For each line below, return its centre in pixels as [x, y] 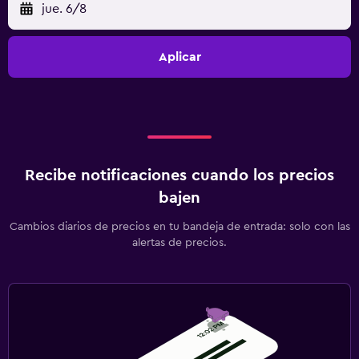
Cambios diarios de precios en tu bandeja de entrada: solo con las [179, 227]
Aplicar [179, 57]
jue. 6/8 [64, 9]
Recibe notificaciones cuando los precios [179, 176]
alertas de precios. [179, 243]
